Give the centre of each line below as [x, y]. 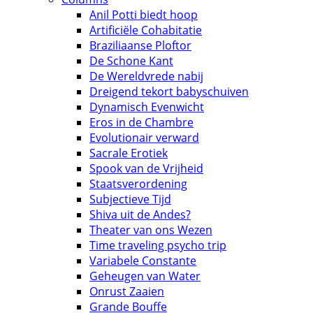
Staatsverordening [138, 183]
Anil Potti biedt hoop [144, 14]
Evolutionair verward [144, 137]
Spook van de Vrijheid [146, 168]
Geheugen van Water [145, 276]
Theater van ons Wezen [151, 230]
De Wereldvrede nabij [146, 76]
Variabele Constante [143, 260]
